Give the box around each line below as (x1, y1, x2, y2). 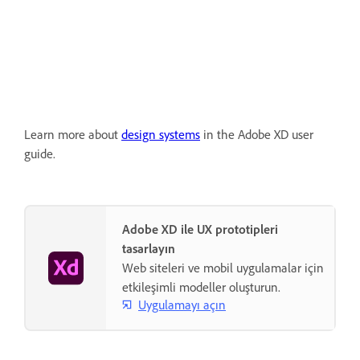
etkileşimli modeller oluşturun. (122, 279, 280, 296)
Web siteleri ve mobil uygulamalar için (122, 260, 324, 276)
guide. (24, 145, 55, 162)
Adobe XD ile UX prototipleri (122, 221, 278, 238)
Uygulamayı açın (138, 296, 226, 313)
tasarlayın (122, 240, 175, 257)
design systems (121, 126, 200, 143)
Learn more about (24, 126, 121, 143)
